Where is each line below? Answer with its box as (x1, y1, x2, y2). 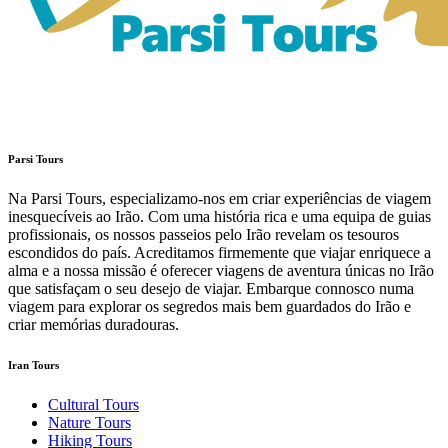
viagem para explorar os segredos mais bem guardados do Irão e (8, 297, 411, 315)
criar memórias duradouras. (8, 315, 179, 333)
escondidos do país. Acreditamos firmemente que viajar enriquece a (8, 243, 431, 261)
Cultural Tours (48, 395, 139, 413)
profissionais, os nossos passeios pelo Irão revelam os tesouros (8, 225, 399, 243)
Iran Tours (8, 358, 59, 371)
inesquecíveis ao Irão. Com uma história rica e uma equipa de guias (8, 207, 431, 225)
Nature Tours (48, 413, 131, 431)
